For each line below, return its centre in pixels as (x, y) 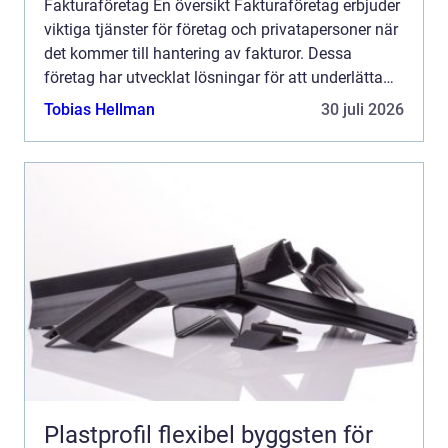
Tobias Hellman (99, 110)
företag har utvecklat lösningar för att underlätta (213, 78)
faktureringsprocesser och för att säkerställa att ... (219, 102)
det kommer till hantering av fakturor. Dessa (198, 54)
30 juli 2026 (362, 110)
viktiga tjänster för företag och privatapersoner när (221, 30)
